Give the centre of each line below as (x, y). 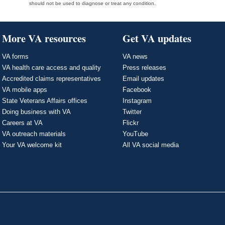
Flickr (131, 123)
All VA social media (151, 145)
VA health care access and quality (51, 68)
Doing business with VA (36, 112)
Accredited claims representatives (51, 79)
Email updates (143, 79)
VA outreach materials (34, 134)
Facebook (137, 90)
